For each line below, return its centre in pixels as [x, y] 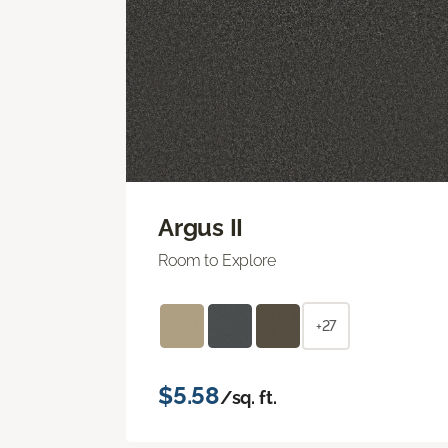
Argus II [201, 227]
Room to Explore [217, 260]
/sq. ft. [248, 397]
